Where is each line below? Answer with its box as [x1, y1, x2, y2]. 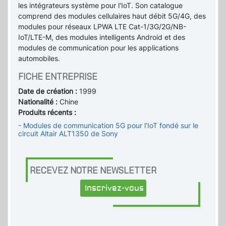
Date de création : [18, 87, 79, 96]
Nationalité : [18, 97, 60, 106]
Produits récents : [18, 108, 76, 117]
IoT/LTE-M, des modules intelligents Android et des [18, 33, 185, 42]
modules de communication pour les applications [18, 43, 179, 52]
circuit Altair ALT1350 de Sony [18, 129, 118, 138]
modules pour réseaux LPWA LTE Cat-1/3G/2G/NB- [18, 22, 186, 31]
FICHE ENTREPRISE [18, 71, 97, 82]
